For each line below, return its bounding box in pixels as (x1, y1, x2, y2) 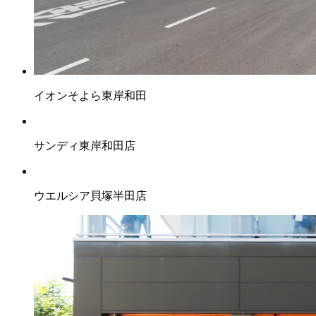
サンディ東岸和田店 (34, 139, 135, 152)
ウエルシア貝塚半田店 (34, 189, 147, 202)
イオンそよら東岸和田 (34, 89, 147, 102)
